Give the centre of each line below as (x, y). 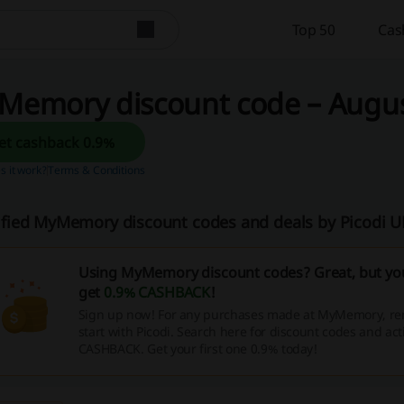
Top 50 (313, 29)
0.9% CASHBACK (157, 292)
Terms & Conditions (96, 170)
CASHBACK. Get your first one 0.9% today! (197, 349)
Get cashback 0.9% (99, 142)
